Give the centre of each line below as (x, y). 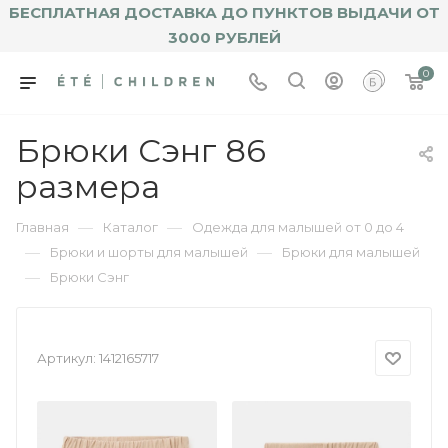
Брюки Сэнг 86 (141, 150)
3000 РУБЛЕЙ (224, 37)
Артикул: (66, 357)
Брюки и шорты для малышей (149, 251)
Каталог (130, 226)
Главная (42, 226)
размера (88, 186)
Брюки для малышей (351, 251)
